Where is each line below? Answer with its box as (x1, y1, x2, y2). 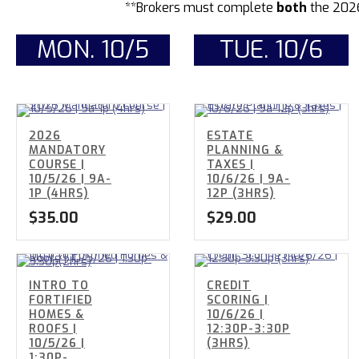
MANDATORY (29, 143, 106, 159)
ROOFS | (29, 321, 77, 337)
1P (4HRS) (29, 186, 89, 202)
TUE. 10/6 (219, 34, 323, 67)
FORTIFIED (29, 292, 92, 309)
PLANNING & (207, 143, 284, 159)
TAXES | (207, 157, 255, 173)
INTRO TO (29, 278, 89, 294)
